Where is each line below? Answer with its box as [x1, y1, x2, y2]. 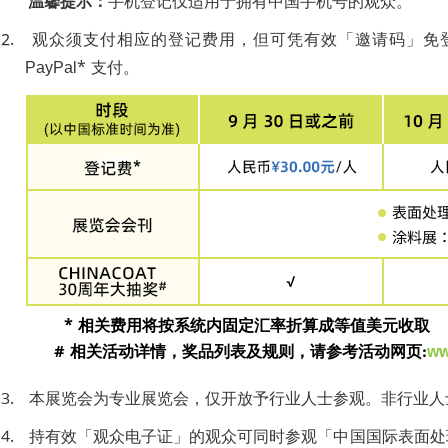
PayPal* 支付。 [25, 60, 139, 82]
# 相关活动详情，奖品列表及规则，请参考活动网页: [54, 344, 427, 366]
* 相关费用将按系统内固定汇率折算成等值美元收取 [29, 318, 430, 340]
